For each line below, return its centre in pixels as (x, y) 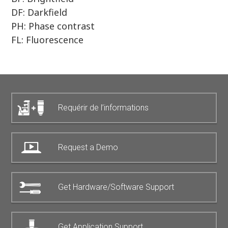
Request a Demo (88, 148)
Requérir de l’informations (104, 108)
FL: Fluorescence (48, 40)
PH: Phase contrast (53, 26)
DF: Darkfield (39, 12)
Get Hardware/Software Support (116, 187)
